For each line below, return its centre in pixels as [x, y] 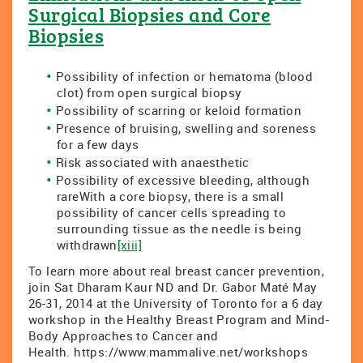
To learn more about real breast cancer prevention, [176, 271]
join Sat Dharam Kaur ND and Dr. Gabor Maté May [173, 287]
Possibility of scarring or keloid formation [179, 110]
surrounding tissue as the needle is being [179, 228]
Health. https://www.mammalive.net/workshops [169, 352]
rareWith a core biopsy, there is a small [170, 196]
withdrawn [87, 245]
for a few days [98, 144]
